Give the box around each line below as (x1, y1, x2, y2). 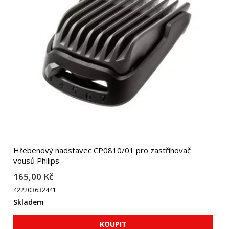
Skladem (13, 197, 44, 207)
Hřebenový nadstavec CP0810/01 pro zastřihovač (13, 145, 191, 155)
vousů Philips (13, 155, 59, 166)
